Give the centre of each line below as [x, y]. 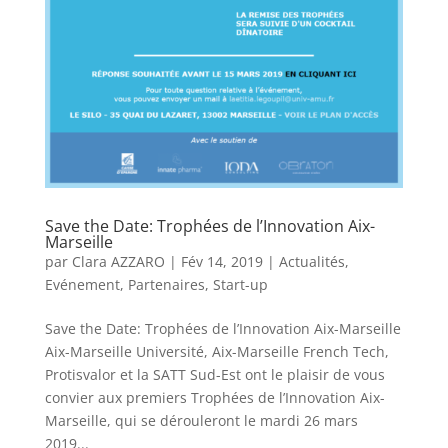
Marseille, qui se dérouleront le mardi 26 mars [201, 420]
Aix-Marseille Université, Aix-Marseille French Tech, [216, 351]
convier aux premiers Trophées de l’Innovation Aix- [214, 397]
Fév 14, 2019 [221, 261]
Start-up [240, 284]
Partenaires [166, 284]
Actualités [311, 261]
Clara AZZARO [118, 261]
